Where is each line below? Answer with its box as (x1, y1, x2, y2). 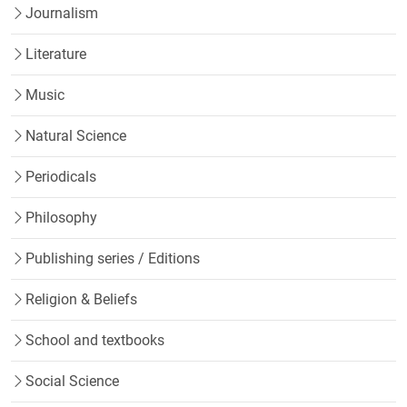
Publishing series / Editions (25, 249, 200, 267)
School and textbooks (25, 331, 164, 349)
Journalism (25, 4, 98, 22)
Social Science (25, 372, 119, 390)
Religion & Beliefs (25, 290, 137, 308)
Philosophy (25, 208, 97, 226)
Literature (25, 45, 86, 63)
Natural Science (25, 126, 126, 144)
